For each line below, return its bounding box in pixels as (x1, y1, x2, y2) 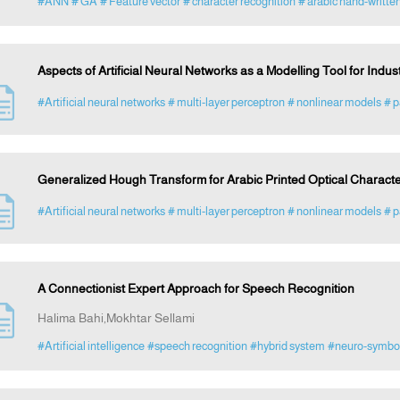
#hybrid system (249, 339, 325, 354)
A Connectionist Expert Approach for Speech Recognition (37, 281, 354, 296)
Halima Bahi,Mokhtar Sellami (37, 311, 195, 326)
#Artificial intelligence (37, 339, 145, 354)
